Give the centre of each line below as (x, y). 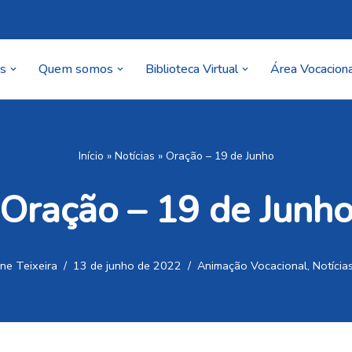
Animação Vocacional (252, 265)
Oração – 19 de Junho (220, 156)
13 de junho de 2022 (127, 265)
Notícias (134, 156)
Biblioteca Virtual (192, 69)
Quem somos (76, 69)
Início (91, 156)
